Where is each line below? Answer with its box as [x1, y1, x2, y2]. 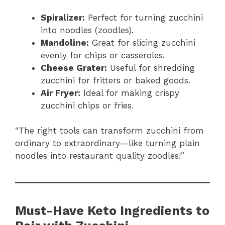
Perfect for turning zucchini [85, 12, 203, 23]
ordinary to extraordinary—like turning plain [15, 138, 200, 149]
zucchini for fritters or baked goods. [41, 75, 190, 85]
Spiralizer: [41, 12, 85, 23]
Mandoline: [41, 37, 89, 48]
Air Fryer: [41, 87, 80, 98]
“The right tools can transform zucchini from [15, 126, 204, 136]
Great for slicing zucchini [89, 37, 195, 48]
